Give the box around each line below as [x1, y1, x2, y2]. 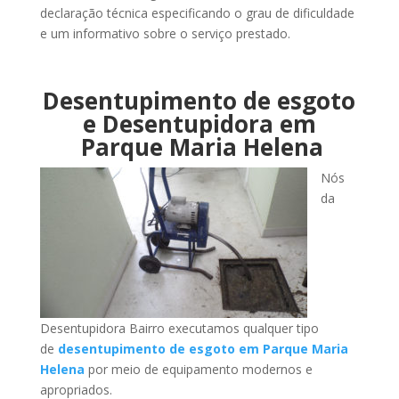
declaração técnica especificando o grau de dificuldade [39, 4, 354, 21]
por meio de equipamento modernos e [84, 361, 313, 378]
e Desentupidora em [82, 108, 316, 140]
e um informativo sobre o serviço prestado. [39, 25, 290, 42]
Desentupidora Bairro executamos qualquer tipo [39, 320, 319, 337]
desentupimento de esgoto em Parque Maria [57, 340, 348, 357]
